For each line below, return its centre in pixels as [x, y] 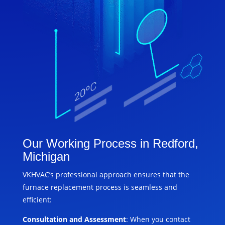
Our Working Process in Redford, [110, 144]
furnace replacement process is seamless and [100, 187]
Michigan [46, 157]
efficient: [37, 200]
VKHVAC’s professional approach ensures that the [106, 175]
